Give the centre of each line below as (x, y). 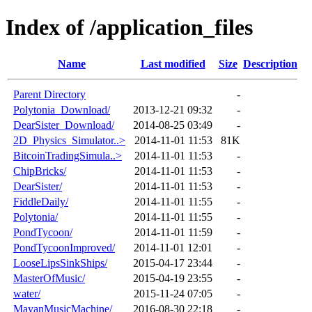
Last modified (173, 63)
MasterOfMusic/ (49, 278)
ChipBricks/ (40, 171)
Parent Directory (49, 94)
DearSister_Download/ (64, 125)
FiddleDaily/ (41, 201)
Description (270, 63)
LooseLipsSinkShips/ (60, 263)
